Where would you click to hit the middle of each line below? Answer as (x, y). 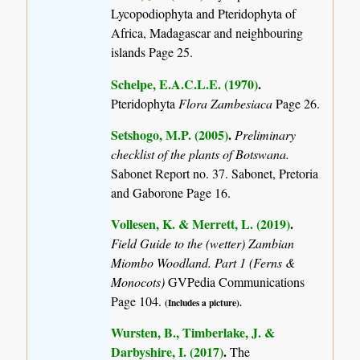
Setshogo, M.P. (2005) (170, 134)
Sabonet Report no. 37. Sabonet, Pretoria (215, 173)
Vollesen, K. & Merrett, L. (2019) (201, 223)
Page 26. (298, 103)
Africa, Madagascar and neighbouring (207, 33)
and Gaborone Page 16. (171, 192)
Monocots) (140, 281)
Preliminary (266, 134)
